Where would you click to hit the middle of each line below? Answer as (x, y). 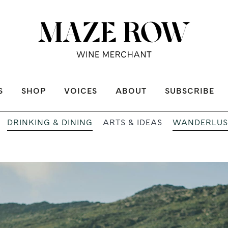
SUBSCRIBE (189, 91)
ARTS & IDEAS (133, 123)
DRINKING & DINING (50, 122)
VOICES (80, 91)
